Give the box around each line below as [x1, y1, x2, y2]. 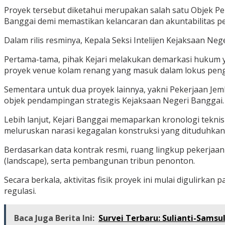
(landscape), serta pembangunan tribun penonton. [4, 155, 195, 167]
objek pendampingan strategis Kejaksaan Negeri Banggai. [4, 95, 224, 106]
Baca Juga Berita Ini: [14, 212, 94, 224]
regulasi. [4, 185, 36, 197]
